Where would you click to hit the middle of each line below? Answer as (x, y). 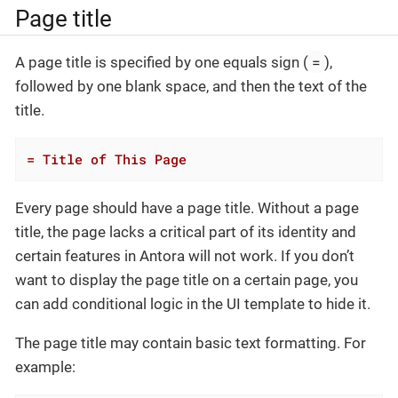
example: (45, 366)
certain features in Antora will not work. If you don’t (185, 255)
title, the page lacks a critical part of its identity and (186, 231)
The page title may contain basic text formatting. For (191, 342)
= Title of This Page (107, 159)
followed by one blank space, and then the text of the (191, 87)
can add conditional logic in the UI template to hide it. (193, 303)
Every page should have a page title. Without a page (187, 207)
